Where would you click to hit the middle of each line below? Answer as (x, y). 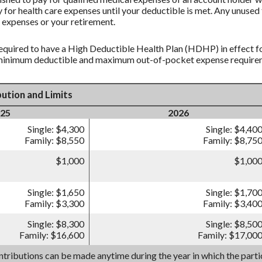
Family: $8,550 (54, 140)
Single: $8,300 (56, 224)
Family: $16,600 (52, 235)
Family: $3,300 (54, 204)
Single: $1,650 (56, 192)
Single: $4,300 (56, 129)
